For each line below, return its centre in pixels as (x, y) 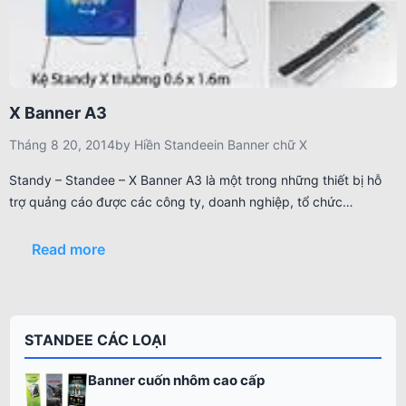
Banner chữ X (267, 145)
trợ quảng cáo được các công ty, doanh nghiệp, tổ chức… (181, 202)
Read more (68, 249)
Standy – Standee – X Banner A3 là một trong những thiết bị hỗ (195, 180)
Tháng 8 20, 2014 (62, 145)
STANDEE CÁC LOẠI (95, 340)
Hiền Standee (174, 145)
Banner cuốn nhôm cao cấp (176, 380)
